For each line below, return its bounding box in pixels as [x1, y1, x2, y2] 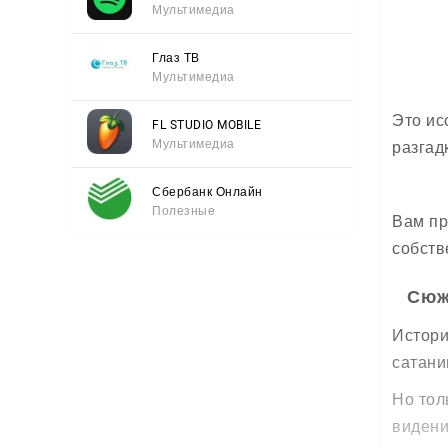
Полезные [152, 203, 215, 218]
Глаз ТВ [152, 50, 200, 65]
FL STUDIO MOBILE [152, 117, 261, 132]
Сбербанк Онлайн [152, 184, 263, 199]
